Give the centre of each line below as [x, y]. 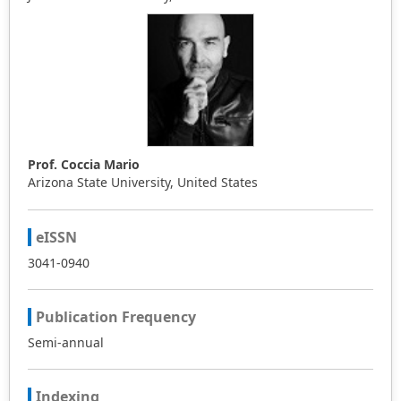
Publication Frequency [116, 317]
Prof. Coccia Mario [84, 165]
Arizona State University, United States [143, 183]
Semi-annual [66, 343]
